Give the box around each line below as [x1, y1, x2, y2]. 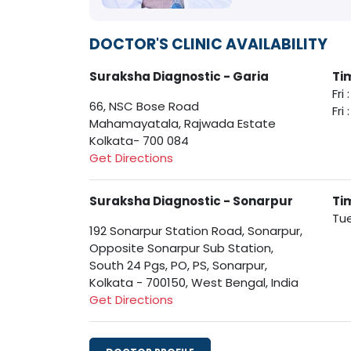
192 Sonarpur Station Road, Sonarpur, [89, 223, 302, 240]
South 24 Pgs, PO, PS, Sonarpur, [89, 257, 267, 274]
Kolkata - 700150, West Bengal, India [89, 274, 299, 291]
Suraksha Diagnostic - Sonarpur [89, 193, 293, 210]
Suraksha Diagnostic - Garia [89, 68, 269, 85]
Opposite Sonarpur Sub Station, [89, 240, 273, 257]
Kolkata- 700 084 [89, 132, 189, 150]
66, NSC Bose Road [89, 98, 199, 115]
